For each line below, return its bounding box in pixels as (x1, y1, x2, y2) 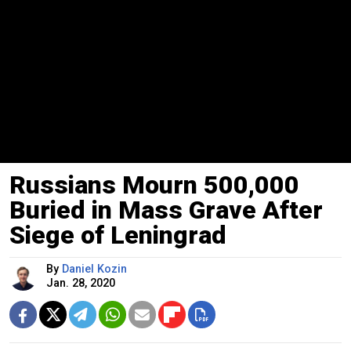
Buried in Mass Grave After (9, 194, 323, 225)
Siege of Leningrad (9, 219, 226, 250)
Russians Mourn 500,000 (9, 169, 299, 200)
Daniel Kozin (62, 262, 127, 276)
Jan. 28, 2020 (46, 276, 115, 290)
